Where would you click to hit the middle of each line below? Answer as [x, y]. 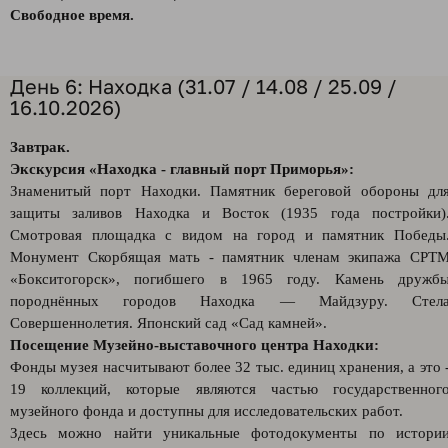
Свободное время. [72, 15]
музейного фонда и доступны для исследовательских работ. [206, 411]
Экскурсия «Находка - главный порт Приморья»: [182, 169]
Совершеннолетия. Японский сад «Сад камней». [170, 323]
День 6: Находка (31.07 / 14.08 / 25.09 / [203, 86]
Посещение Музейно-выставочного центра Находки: [194, 345]
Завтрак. [40, 147]
